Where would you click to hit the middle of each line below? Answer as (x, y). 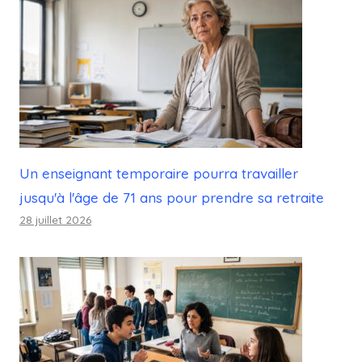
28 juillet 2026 (55, 220)
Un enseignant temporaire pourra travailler (159, 174)
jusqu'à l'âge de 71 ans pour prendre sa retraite (172, 198)
